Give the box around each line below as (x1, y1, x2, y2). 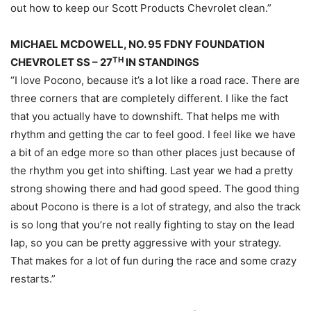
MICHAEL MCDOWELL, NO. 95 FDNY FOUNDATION (10, 37, 264, 51)
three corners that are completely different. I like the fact (10, 92, 288, 106)
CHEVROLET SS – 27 (10, 56, 112, 69)
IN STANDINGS (124, 56, 199, 69)
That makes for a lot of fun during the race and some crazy (10, 254, 296, 268)
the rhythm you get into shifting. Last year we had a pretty (10, 164, 293, 178)
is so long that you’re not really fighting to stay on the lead (10, 218, 294, 232)
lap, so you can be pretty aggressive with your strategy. (10, 236, 281, 250)
